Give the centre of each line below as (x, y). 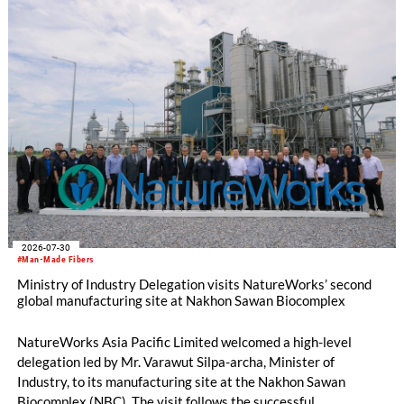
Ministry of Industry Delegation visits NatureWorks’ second (194, 284)
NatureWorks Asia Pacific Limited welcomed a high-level (184, 342)
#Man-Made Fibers (55, 259)
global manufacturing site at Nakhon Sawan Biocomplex (181, 300)
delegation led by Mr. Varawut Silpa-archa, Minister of (175, 362)
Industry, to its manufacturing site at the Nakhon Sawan (181, 382)
